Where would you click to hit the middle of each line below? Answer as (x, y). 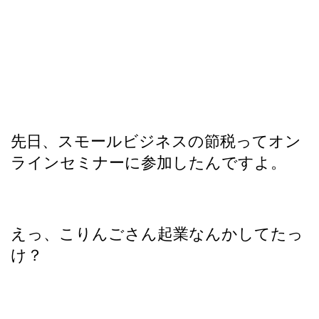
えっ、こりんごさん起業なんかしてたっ (157, 234)
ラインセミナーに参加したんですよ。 (148, 162)
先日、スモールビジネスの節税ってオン (156, 141)
